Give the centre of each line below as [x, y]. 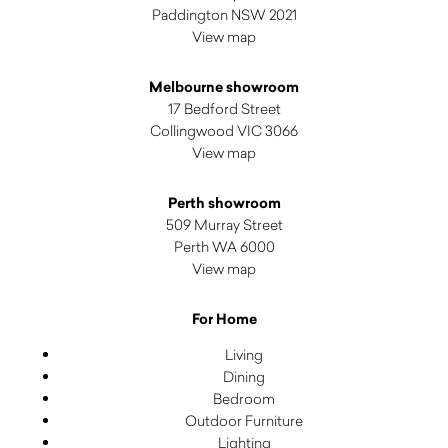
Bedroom [244, 398]
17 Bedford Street [224, 108]
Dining [244, 376]
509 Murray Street [224, 224]
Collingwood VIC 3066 [224, 130]
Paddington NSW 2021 [224, 14]
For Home [224, 318]
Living [244, 354]
